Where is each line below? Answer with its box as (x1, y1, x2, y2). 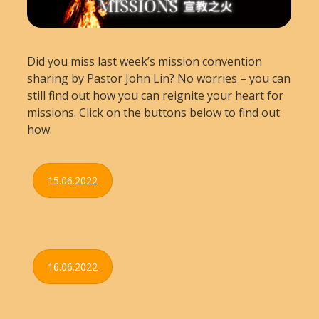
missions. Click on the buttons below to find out (27, 105, 281, 121)
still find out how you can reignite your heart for (27, 88, 284, 104)
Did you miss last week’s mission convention (27, 53, 263, 70)
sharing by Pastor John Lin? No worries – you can (27, 70, 291, 87)
